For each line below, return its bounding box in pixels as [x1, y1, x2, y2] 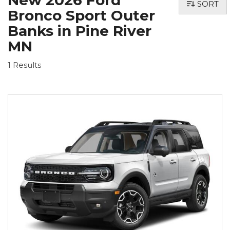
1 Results [8, 60, 41, 70]
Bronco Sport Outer [8, 7, 155, 24]
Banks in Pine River [8, 22, 151, 40]
